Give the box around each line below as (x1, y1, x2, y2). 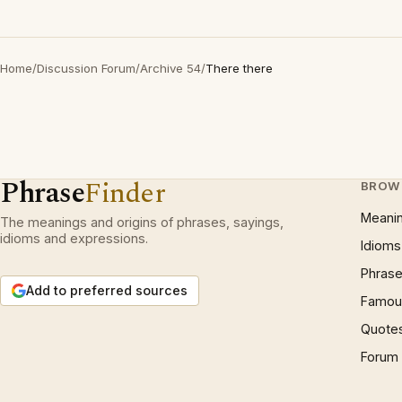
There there (205, 61, 273, 75)
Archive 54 (140, 61, 201, 75)
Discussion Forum (37, 61, 135, 75)
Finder (84, 172, 166, 214)
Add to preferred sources (26, 283, 188, 298)
